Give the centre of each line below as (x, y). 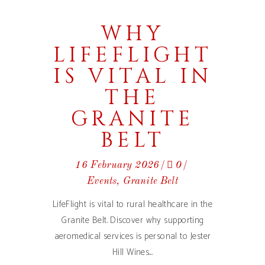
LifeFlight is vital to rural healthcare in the (132, 204)
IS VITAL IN (132, 77)
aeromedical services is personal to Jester (132, 236)
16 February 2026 (117, 165)
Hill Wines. (131, 252)
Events (102, 181)
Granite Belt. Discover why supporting (132, 220)
